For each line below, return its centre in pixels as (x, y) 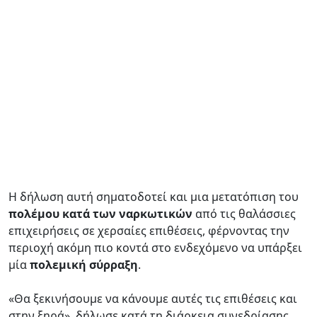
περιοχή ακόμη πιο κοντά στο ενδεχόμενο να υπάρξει (155, 247)
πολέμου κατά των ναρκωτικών (100, 213)
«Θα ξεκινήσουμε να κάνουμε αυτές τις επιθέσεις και (153, 298)
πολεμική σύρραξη (84, 264)
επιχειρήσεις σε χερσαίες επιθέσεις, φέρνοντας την (149, 230)
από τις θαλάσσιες (244, 213)
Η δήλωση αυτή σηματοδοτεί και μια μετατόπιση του (154, 196)
